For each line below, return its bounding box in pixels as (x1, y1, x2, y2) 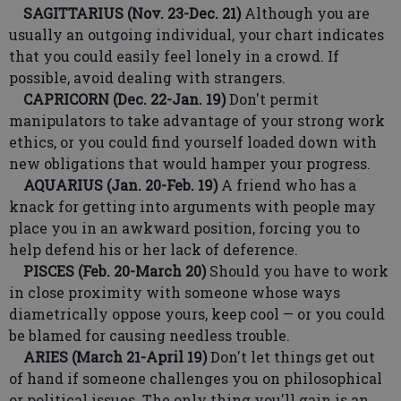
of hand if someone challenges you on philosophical (9, 369, 382, 388)
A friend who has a (218, 175, 356, 194)
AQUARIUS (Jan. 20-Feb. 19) (9, 175, 218, 194)
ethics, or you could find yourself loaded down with (9, 132, 377, 151)
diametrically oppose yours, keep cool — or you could (9, 304, 385, 323)
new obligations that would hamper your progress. (9, 154, 371, 173)
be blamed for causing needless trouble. (9, 326, 290, 345)
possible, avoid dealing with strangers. (9, 68, 286, 87)
